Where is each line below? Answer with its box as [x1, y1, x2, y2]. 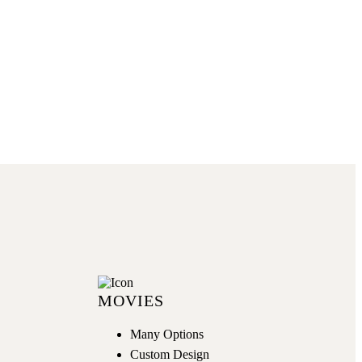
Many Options [130, 326, 204, 341]
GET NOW [144, 13, 205, 27]
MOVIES [98, 291, 164, 309]
